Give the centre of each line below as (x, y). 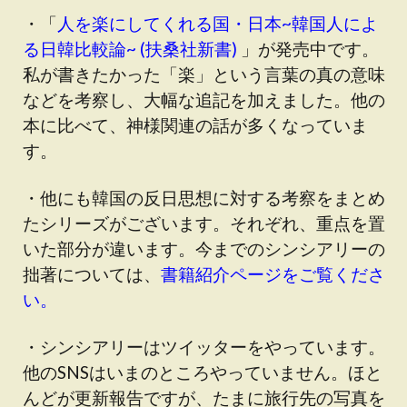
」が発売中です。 (308, 49)
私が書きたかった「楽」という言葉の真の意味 (204, 74)
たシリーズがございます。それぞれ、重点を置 (204, 223)
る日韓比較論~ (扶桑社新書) (130, 49)
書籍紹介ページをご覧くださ (273, 274)
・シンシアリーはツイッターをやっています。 (204, 347)
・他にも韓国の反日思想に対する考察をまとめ (204, 198)
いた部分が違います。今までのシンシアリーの (204, 248)
